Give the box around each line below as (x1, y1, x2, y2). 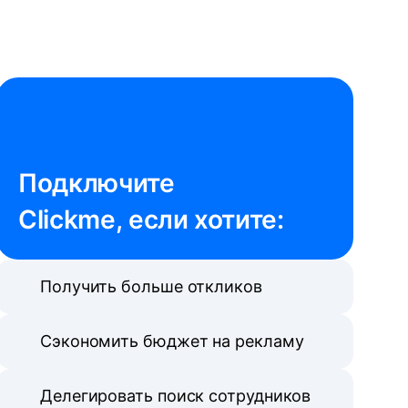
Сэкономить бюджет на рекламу (40, 331, 304, 351)
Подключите (18, 168, 181, 199)
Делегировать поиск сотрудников (40, 386, 311, 405)
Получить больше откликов (40, 277, 262, 296)
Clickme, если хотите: (18, 204, 284, 235)
